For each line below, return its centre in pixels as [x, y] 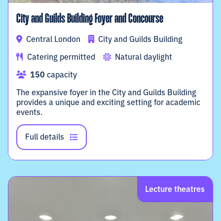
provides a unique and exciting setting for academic [108, 102]
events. [29, 112]
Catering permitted [61, 56]
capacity [61, 74]
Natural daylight [144, 56]
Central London [52, 39]
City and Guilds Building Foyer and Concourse [90, 19]
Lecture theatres [175, 189]
